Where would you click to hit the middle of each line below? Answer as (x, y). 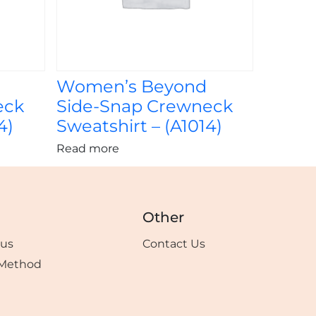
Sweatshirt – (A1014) (139, 126)
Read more (87, 149)
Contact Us (174, 244)
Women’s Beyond (131, 87)
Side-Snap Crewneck (144, 107)
